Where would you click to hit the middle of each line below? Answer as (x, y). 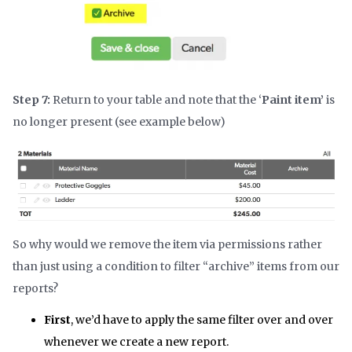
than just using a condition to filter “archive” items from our (176, 267)
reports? (35, 289)
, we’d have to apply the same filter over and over (202, 320)
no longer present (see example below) (119, 121)
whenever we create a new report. (136, 342)
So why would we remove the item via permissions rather (167, 245)
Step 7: (33, 99)
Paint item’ (293, 99)
